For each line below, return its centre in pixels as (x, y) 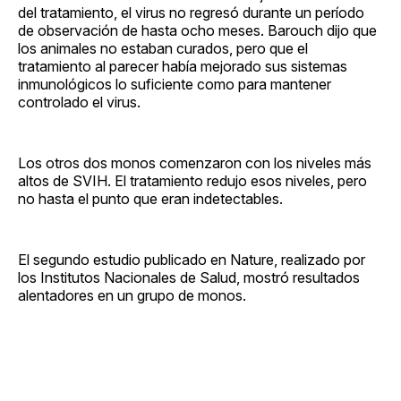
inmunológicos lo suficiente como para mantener (175, 84)
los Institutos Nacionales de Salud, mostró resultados (189, 277)
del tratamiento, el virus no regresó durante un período (191, 12)
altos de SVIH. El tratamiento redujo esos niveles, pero (192, 180)
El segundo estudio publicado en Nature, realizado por (192, 259)
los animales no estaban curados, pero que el (163, 48)
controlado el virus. (79, 102)
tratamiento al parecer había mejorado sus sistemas (183, 66)
